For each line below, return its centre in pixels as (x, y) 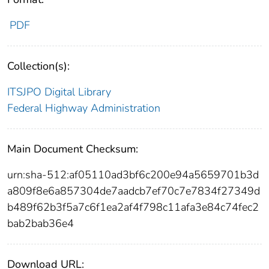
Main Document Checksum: (73, 149)
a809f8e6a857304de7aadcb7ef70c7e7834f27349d (134, 191)
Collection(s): (38, 66)
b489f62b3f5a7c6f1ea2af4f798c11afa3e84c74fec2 (133, 207)
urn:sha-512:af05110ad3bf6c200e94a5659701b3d (133, 175)
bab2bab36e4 (41, 224)
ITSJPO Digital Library (59, 92)
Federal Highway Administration (84, 108)
